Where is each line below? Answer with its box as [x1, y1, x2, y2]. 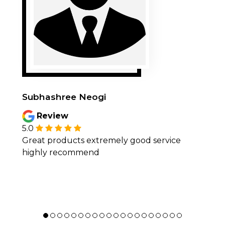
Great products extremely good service [22, 136, 181, 146]
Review [36, 111, 68, 121]
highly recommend [22, 148, 99, 158]
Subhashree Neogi [22, 91, 106, 102]
